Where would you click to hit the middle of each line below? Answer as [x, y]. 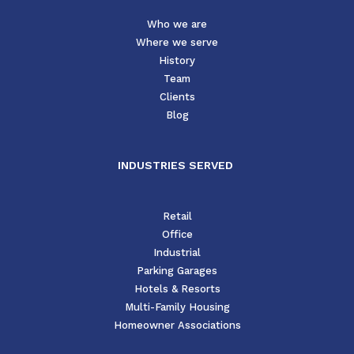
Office [177, 235]
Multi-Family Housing [177, 307]
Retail [177, 217]
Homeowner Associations [177, 326]
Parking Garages [177, 271]
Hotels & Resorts [177, 289]
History [177, 61]
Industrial [177, 253]
